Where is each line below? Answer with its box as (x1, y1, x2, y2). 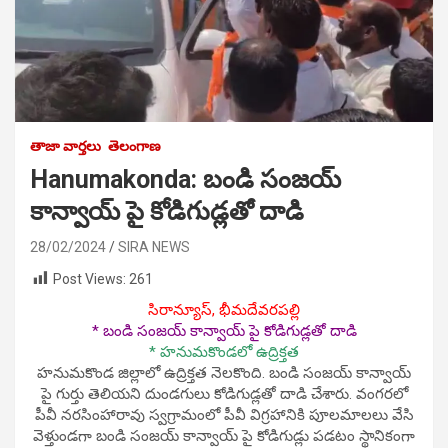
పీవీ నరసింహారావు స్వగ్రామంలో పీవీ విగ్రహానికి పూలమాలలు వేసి (34, 406, 414, 425)
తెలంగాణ (108, 137, 161, 154)
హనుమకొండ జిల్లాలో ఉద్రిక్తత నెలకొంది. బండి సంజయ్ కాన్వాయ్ (37, 364, 411, 383)
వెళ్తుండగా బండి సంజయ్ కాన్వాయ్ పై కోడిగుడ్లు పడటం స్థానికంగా (33, 427, 415, 446)
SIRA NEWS (118, 238, 190, 255)
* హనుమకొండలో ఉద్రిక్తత (149, 343, 299, 362)
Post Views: (53, 270, 126, 287)
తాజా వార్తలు (30, 137, 101, 154)
